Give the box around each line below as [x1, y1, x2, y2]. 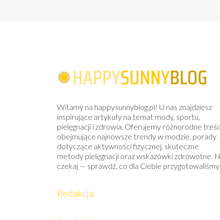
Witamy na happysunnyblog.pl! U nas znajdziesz [57, 102, 213, 112]
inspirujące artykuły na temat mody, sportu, [57, 112, 200, 122]
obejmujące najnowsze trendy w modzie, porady [57, 132, 217, 141]
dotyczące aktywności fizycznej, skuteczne [57, 141, 199, 151]
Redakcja [57, 187, 94, 199]
